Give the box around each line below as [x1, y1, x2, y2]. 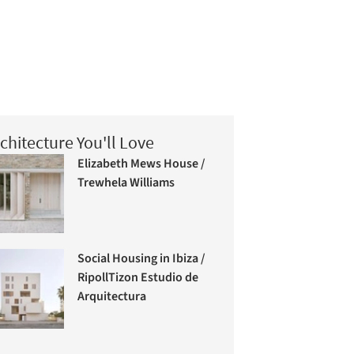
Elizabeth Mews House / [77, 154, 206, 172]
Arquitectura [77, 288, 147, 306]
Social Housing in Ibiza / [77, 250, 206, 268]
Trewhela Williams [77, 173, 175, 191]
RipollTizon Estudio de [77, 269, 199, 287]
